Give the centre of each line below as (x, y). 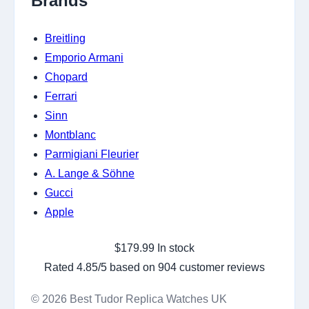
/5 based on (128, 267)
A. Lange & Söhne (90, 173)
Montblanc (70, 134)
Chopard (66, 77)
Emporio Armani (84, 57)
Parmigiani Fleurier (92, 154)
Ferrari (61, 96)
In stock (176, 248)
